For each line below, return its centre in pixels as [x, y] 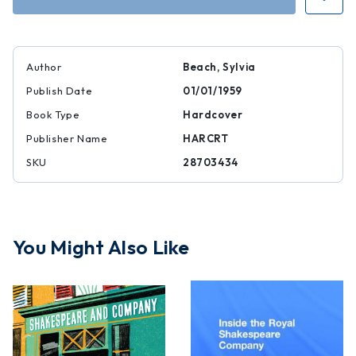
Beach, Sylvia [219, 67]
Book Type [53, 114]
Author [44, 67]
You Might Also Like [101, 247]
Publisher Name [67, 138]
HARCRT [206, 138]
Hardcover [213, 114]
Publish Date [60, 91]
